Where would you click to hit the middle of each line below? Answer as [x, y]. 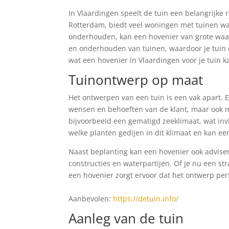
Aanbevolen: [91, 199]
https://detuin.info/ [146, 199]
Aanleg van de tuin [126, 218]
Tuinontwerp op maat [136, 80]
